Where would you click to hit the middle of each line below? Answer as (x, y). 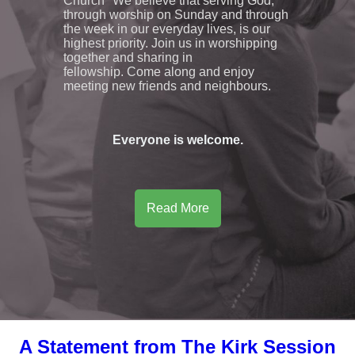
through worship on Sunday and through (176, 15)
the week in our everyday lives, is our (167, 29)
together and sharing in (128, 58)
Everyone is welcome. (177, 140)
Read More (177, 208)
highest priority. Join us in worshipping (170, 44)
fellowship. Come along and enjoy (159, 72)
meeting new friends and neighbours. (169, 86)
